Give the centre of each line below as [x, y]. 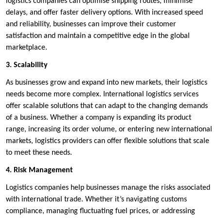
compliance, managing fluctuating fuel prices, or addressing [100, 211]
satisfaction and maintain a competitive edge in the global [98, 36]
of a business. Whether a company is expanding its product [99, 118]
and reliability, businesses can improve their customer [91, 24]
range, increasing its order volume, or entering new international [109, 129]
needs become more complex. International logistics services [102, 94]
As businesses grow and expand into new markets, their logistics [107, 82]
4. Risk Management [39, 170]
